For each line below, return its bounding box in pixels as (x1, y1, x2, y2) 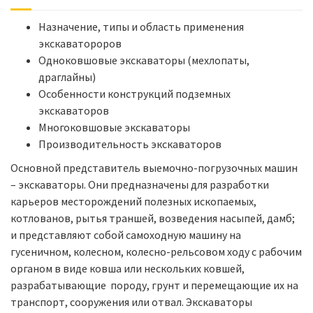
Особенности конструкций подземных (38, 86, 231, 101)
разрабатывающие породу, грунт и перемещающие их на (10, 278, 298, 293)
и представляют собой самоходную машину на (10, 228, 241, 242)
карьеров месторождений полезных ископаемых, (10, 194, 256, 209)
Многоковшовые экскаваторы (38, 119, 190, 134)
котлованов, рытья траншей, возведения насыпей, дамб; (10, 211, 295, 226)
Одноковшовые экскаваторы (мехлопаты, (38, 52, 249, 67)
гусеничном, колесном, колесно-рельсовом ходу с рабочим (10, 245, 302, 259)
